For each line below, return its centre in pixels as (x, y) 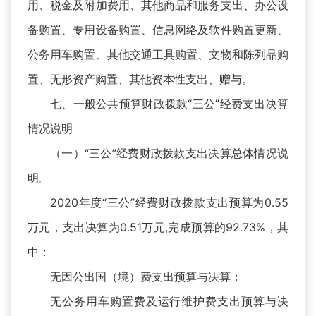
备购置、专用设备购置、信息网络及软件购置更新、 (158, 30)
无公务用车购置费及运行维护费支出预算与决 (169, 302)
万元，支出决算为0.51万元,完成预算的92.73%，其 (158, 227)
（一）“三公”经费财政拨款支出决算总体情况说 (169, 153)
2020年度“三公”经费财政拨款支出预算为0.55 (169, 203)
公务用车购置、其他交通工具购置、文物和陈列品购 (158, 55)
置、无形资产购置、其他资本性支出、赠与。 (140, 79)
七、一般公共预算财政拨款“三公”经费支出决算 (169, 104)
